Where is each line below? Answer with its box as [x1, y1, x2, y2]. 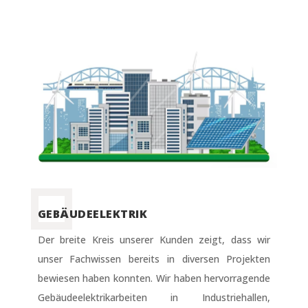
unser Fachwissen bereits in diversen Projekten [37, 252, 271, 266]
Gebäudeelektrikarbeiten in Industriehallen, [37, 291, 271, 305]
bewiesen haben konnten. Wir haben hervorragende [37, 272, 271, 285]
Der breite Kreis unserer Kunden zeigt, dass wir [37, 233, 271, 247]
